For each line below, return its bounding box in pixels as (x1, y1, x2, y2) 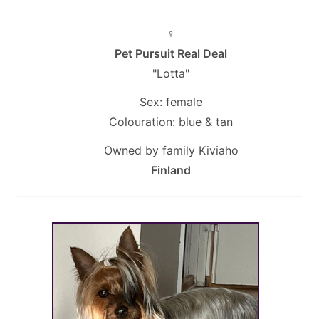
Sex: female (140, 94, 202, 109)
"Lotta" (152, 66, 189, 80)
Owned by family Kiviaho (103, 142, 239, 157)
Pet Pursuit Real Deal (115, 46, 227, 61)
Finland (151, 162, 191, 177)
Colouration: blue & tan (109, 114, 233, 129)
